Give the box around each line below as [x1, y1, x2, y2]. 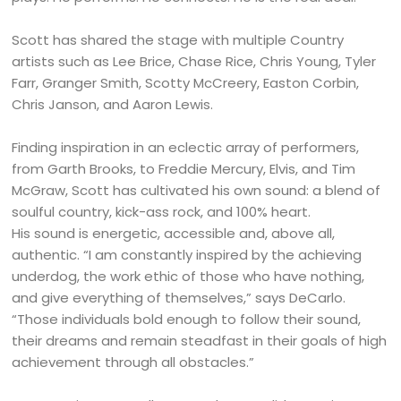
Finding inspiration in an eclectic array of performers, [12, 138, 360, 158]
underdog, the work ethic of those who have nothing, [12, 267, 365, 286]
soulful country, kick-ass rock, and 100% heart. [12, 202, 311, 222]
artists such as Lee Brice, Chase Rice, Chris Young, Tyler [12, 52, 377, 72]
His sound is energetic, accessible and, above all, [12, 224, 336, 243]
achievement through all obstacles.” [12, 353, 255, 372]
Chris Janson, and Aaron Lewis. [12, 95, 214, 115]
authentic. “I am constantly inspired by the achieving [12, 245, 363, 265]
